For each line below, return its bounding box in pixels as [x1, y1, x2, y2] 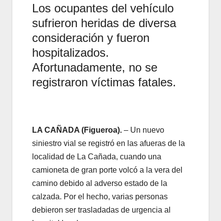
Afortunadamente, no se [32, 60, 157, 74]
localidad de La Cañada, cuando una [32, 152, 161, 161]
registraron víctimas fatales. [32, 75, 176, 89]
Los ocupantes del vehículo [32, 1, 174, 15]
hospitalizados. [32, 45, 109, 59]
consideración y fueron [32, 31, 149, 44]
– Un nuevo [122, 125, 164, 134]
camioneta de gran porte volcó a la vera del [32, 165, 183, 174]
